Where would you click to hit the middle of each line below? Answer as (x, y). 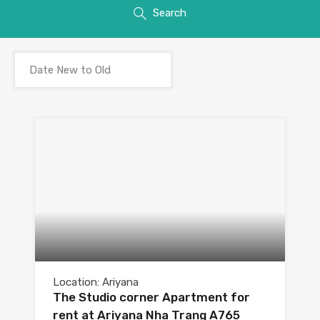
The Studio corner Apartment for (151, 297)
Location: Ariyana (96, 282)
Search (170, 13)
